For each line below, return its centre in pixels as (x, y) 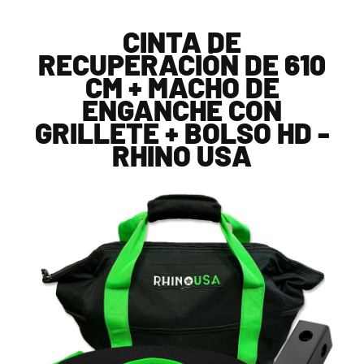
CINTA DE (182, 41)
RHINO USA (182, 155)
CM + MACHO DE (182, 87)
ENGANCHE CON (182, 109)
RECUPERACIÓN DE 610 (182, 64)
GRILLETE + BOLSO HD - (182, 132)
